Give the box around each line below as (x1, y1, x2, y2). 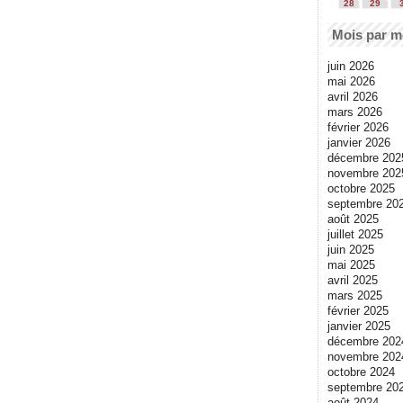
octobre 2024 (327, 364, 395, 379)
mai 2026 (327, 74, 375, 88)
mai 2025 (327, 257, 375, 272)
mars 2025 (327, 288, 382, 302)
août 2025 (327, 211, 379, 226)
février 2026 (327, 120, 389, 134)
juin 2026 (327, 58, 374, 73)
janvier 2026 (327, 135, 390, 149)
